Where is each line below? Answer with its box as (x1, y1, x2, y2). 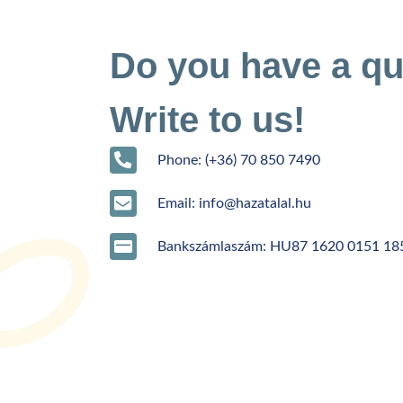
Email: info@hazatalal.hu (157, 195, 311, 210)
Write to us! (110, 99, 305, 139)
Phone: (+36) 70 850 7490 (157, 152, 320, 167)
